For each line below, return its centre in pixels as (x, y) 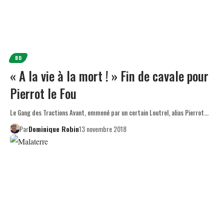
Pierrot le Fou (43, 93)
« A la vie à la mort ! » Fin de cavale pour (109, 75)
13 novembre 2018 (102, 128)
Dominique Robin (53, 128)
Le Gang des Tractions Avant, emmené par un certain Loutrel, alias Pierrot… (109, 112)
